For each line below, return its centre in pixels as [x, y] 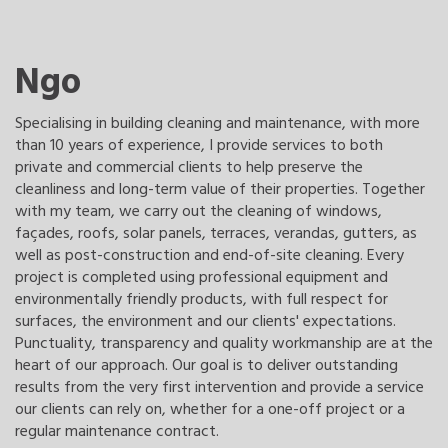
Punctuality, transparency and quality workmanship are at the [224, 343]
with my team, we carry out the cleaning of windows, [198, 211]
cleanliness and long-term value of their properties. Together [220, 189]
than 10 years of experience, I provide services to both [199, 145]
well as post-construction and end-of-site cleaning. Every [209, 255]
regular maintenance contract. [117, 431]
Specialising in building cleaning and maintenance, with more [217, 123]
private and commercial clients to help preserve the [189, 167]
